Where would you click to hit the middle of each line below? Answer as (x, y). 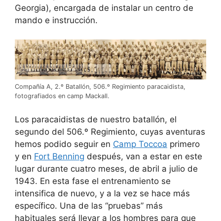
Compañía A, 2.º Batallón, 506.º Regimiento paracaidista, (100, 87)
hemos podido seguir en (64, 144)
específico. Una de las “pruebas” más (89, 205)
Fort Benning (59, 156)
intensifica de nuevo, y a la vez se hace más (102, 193)
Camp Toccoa (140, 144)
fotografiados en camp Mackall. (62, 96)
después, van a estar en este (143, 156)
